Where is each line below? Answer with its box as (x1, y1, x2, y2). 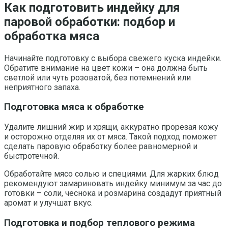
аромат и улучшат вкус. (4, 198, 93, 208)
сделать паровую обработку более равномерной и (4, 141, 197, 152)
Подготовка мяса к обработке (4, 101, 144, 113)
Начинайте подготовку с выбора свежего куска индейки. (4, 53, 221, 63)
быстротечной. (4, 151, 59, 161)
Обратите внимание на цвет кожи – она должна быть (4, 63, 208, 73)
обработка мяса (4, 28, 99, 43)
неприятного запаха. (4, 82, 80, 92)
